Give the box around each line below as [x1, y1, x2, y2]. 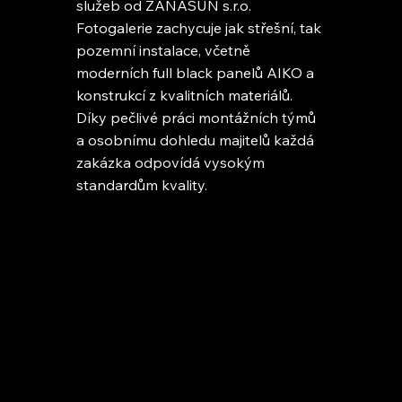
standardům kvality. [75, 175, 207, 194]
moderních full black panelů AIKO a [75, 63, 314, 82]
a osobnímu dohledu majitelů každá [75, 130, 314, 149]
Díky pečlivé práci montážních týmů [75, 108, 316, 127]
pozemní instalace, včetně [75, 40, 250, 59]
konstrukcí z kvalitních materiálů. [75, 85, 293, 104]
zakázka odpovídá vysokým [75, 153, 265, 171]
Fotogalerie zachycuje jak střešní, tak [75, 18, 321, 37]
